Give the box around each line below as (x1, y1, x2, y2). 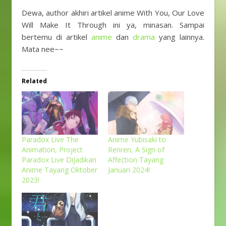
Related (22, 76, 47, 85)
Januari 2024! (108, 164, 150, 175)
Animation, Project (22, 144, 83, 154)
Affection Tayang (108, 154, 163, 164)
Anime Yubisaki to (108, 134, 166, 144)
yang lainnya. (155, 31, 204, 42)
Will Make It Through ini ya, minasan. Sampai (22, 19, 204, 30)
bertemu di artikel (22, 31, 91, 42)
